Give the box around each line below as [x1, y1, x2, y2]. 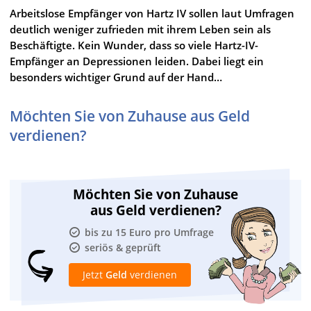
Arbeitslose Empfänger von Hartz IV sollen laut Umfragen [10, 6, 294, 20]
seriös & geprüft [85, 240, 161, 254]
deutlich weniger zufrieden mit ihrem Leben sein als [10, 22, 271, 36]
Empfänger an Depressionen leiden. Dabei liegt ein [10, 53, 264, 68]
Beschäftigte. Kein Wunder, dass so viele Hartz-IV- [10, 37, 258, 52]
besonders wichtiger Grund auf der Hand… [10, 69, 222, 84]
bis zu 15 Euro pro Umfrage [85, 225, 214, 239]
